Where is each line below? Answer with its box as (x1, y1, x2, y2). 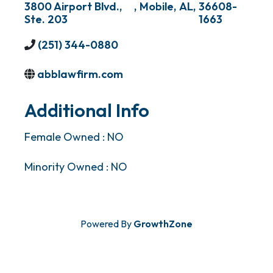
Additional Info (24, 99, 149, 122)
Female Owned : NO (24, 130, 124, 144)
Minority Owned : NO (24, 160, 127, 174)
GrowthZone (133, 218, 193, 230)
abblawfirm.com (37, 67, 123, 81)
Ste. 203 (24, 12, 68, 26)
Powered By (80, 218, 133, 230)
